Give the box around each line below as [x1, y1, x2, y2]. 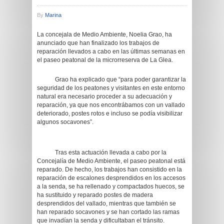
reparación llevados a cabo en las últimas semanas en [37, 48, 185, 55]
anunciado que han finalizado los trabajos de [37, 39, 159, 46]
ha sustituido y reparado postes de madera [37, 191, 153, 198]
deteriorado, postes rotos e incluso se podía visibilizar [37, 110, 182, 117]
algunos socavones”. [37, 118, 93, 125]
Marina [45, 12, 61, 18]
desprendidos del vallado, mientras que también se [37, 200, 176, 207]
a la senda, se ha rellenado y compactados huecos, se [37, 183, 184, 190]
